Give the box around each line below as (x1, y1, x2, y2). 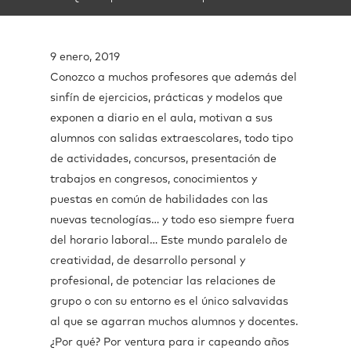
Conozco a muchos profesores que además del (50, 72, 297, 83)
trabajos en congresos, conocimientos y (50, 174, 257, 185)
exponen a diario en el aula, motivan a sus (50, 113, 273, 124)
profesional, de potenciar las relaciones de (50, 276, 276, 287)
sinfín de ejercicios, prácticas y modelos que (50, 92, 283, 103)
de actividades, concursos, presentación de (50, 154, 277, 165)
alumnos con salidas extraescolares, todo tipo (50, 133, 293, 144)
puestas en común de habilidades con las (50, 194, 268, 205)
